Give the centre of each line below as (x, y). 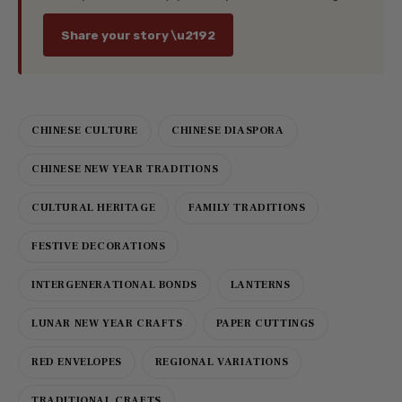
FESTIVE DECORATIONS (99, 247)
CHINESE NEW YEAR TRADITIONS (125, 170)
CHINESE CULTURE (85, 131)
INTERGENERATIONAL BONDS (114, 285)
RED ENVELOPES (77, 363)
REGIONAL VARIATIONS (222, 363)
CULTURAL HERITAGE (94, 208)
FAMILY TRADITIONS (247, 208)
